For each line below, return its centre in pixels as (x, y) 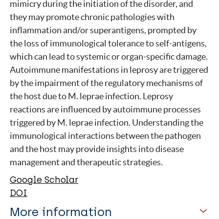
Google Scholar (44, 180)
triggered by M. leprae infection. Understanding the (107, 122)
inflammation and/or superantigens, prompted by (103, 30)
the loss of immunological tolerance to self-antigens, (108, 43)
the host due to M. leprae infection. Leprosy (91, 96)
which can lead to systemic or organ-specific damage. (109, 56)
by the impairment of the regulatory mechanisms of (106, 83)
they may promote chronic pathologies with (92, 17)
